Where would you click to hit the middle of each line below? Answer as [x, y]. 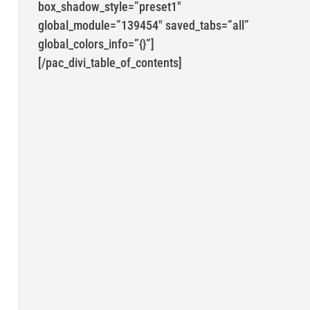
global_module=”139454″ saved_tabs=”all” [143, 26]
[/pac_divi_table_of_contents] [110, 63]
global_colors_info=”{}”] [96, 44]
